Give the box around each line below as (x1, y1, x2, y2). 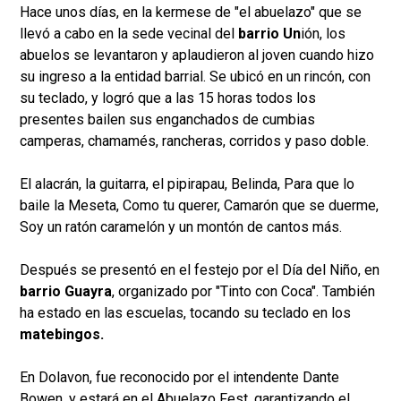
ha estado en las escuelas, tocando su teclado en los (20, 304, 351, 322)
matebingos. (20, 326, 104, 344)
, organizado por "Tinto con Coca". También (112, 283, 375, 301)
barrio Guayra (20, 283, 112, 301)
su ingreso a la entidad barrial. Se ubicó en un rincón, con (20, 68, 371, 86)
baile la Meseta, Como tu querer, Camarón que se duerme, (20, 197, 379, 215)
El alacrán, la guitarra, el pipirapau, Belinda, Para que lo (20, 175, 354, 193)
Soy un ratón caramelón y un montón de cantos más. (20, 218, 342, 236)
